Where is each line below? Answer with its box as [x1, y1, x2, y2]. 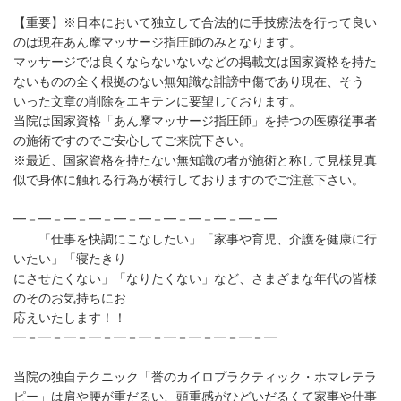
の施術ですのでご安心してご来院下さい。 [13, 133, 252, 148]
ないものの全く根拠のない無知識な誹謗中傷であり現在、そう [13, 74, 364, 89]
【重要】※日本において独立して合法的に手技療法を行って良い [13, 15, 377, 30]
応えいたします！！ [13, 311, 126, 325]
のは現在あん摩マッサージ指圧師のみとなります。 [13, 35, 302, 49]
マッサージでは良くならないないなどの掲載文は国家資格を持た [13, 55, 377, 69]
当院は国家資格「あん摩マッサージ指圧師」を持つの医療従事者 [13, 114, 377, 128]
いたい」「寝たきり [13, 252, 126, 266]
